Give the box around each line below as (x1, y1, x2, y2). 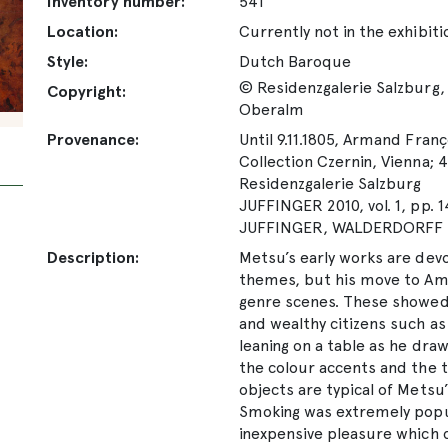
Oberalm (239, 99, 305, 119)
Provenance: (47, 129, 140, 149)
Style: (47, 51, 89, 71)
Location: (47, 21, 119, 41)
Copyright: (47, 81, 127, 101)
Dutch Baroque (239, 51, 352, 71)
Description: (47, 247, 140, 267)
